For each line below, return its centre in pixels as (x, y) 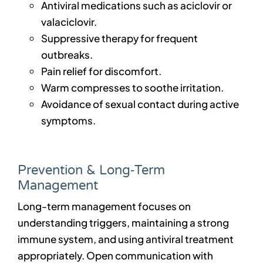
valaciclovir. (69, 22)
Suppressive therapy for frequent (119, 38)
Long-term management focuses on (104, 206)
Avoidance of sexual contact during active (140, 104)
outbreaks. (67, 55)
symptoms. (68, 121)
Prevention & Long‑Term (91, 171)
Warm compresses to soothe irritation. (132, 88)
